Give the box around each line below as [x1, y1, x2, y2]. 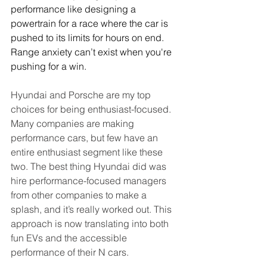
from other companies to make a [11, 189, 149, 201]
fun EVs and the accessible [11, 232, 129, 244]
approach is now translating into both [11, 218, 171, 229]
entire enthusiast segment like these [11, 146, 165, 158]
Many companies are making [11, 117, 136, 129]
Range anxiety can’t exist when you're [11, 46, 174, 58]
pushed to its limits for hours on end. [11, 32, 166, 44]
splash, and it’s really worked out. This [11, 203, 174, 215]
